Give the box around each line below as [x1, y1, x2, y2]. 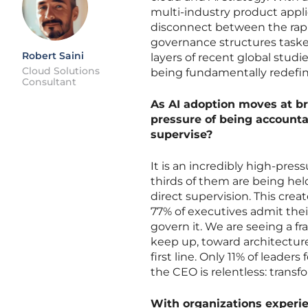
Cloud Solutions [22, 65, 100, 77]
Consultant [22, 76, 76, 88]
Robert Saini [22, 49, 84, 62]
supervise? [151, 128, 212, 141]
